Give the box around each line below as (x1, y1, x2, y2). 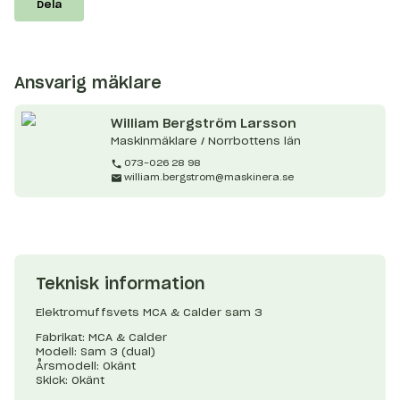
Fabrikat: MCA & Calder (36, 332, 167, 344)
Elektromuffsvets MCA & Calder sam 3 (36, 307, 262, 319)
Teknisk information (36, 277, 204, 294)
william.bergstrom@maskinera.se (123, 173, 294, 183)
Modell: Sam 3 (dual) (36, 346, 155, 358)
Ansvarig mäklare (14, 76, 162, 93)
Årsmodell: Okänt (36, 361, 136, 372)
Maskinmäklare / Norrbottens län (111, 136, 301, 147)
